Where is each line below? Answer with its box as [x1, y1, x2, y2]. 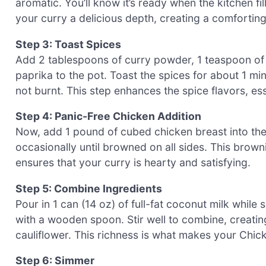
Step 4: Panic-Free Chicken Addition [15, 110, 201, 123]
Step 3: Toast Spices [15, 37, 121, 50]
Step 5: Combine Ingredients [15, 182, 162, 195]
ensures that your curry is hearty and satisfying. [15, 156, 251, 169]
